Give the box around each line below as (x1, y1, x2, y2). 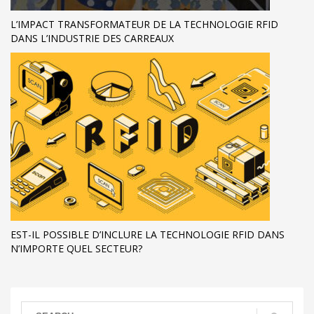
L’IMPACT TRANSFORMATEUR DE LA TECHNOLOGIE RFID (11, 18, 278, 32)
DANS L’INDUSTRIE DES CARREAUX (11, 32, 174, 46)
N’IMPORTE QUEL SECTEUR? (11, 242, 142, 256)
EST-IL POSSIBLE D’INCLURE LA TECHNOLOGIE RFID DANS (11, 228, 285, 242)
